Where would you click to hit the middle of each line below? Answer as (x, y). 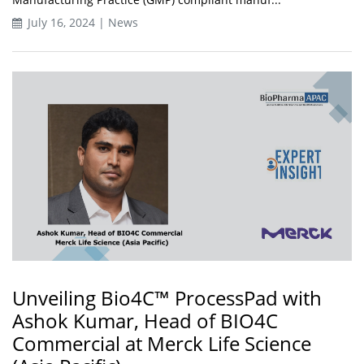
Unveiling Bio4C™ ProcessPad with (167, 297)
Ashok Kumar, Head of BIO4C (145, 320)
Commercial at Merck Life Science (162, 343)
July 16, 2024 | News (81, 23)
